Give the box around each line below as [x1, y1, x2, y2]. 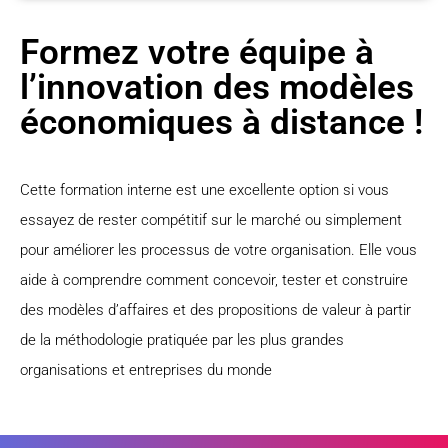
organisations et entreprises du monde [20, 361, 272, 380]
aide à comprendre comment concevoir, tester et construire [20, 271, 408, 290]
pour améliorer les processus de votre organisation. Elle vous [20, 241, 417, 260]
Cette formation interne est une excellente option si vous [20, 181, 389, 200]
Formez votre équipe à [20, 32, 374, 74]
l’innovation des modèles [20, 67, 414, 109]
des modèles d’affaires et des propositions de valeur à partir [20, 301, 411, 320]
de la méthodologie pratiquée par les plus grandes [20, 331, 344, 350]
